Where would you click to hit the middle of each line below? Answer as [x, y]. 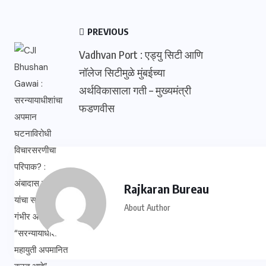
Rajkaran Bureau [167, 189]
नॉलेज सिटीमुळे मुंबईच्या [122, 72]
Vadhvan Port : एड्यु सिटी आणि [141, 54]
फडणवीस [97, 108]
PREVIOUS [107, 31]
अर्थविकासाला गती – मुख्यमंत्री [135, 90]
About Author [147, 208]
